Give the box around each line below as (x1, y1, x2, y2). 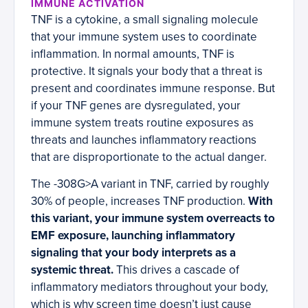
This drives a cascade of (113, 263, 239, 278)
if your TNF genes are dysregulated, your (31, 98, 241, 113)
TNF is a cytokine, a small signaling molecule (31, 12, 258, 27)
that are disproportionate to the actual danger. (31, 150, 267, 165)
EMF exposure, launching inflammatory (31, 228, 235, 243)
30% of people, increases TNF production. (31, 194, 248, 209)
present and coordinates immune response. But (31, 81, 275, 96)
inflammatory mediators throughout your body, (31, 280, 268, 295)
